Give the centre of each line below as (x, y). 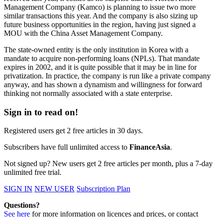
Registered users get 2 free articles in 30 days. (73, 131)
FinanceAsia (150, 147)
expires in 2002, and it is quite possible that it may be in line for (100, 67)
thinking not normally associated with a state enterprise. (88, 93)
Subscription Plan (103, 189)
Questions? (22, 205)
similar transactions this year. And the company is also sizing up (101, 16)
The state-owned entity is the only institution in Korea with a (96, 50)
